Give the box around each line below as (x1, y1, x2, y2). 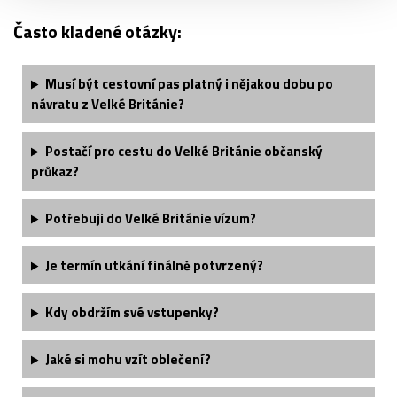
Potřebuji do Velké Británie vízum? (44, 208, 256, 230)
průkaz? (31, 161, 79, 183)
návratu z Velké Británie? (31, 94, 184, 115)
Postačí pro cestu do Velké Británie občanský (44, 141, 323, 162)
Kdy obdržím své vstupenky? (44, 302, 219, 323)
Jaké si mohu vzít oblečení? (44, 349, 211, 370)
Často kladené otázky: (13, 18, 182, 46)
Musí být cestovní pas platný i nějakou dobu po (44, 74, 333, 95)
